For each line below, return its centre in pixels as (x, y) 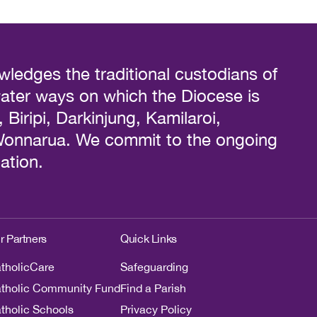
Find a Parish (154, 288)
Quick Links (149, 238)
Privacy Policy (156, 309)
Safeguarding (155, 267)
